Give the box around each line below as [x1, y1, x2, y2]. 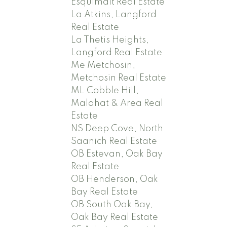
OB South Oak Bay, [71, 200, 154, 209]
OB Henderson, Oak [71, 174, 159, 184]
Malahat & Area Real [71, 98, 164, 108]
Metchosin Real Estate [71, 73, 167, 83]
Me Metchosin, [71, 60, 136, 70]
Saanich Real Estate [71, 136, 158, 146]
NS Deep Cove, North [71, 124, 164, 133]
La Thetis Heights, [71, 35, 149, 45]
